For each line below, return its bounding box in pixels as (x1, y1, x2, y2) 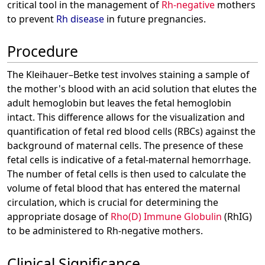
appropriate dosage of (7, 210, 111, 224)
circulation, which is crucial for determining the (7, 196, 218, 209)
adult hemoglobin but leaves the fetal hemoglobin (7, 96, 231, 110)
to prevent (7, 12, 56, 25)
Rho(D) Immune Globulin (111, 210, 222, 224)
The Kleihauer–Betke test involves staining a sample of (7, 68, 250, 82)
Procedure (7, 40, 78, 61)
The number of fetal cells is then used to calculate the (7, 167, 246, 181)
